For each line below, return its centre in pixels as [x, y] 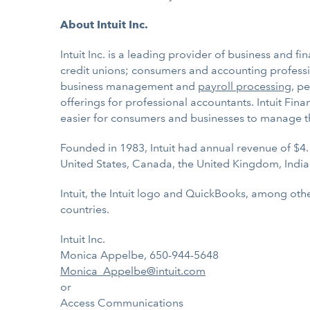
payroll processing [245, 86]
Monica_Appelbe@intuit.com [133, 271]
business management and [129, 86]
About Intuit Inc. [104, 25]
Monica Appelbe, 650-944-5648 [139, 255]
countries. [85, 209]
